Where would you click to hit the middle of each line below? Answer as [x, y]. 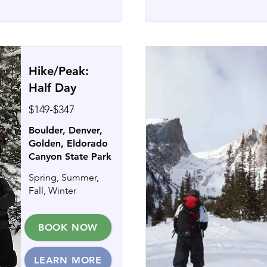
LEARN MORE [68, 260]
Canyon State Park [70, 156]
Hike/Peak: [59, 71]
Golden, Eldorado [68, 143]
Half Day [52, 88]
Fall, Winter [52, 190]
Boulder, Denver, [66, 130]
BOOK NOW [68, 227]
